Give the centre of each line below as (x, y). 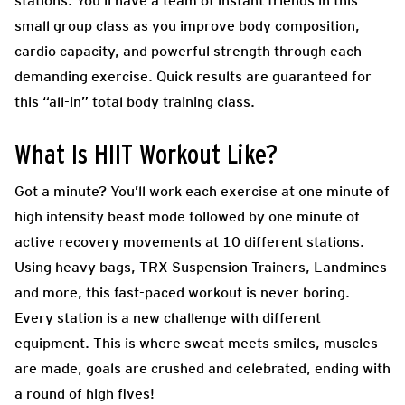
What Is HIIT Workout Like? (146, 155)
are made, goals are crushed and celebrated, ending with (202, 368)
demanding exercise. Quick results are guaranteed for (193, 76)
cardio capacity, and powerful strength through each (188, 51)
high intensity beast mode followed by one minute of (187, 216)
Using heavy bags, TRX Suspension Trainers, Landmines (201, 267)
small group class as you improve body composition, (187, 25)
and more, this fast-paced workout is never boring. (182, 292)
